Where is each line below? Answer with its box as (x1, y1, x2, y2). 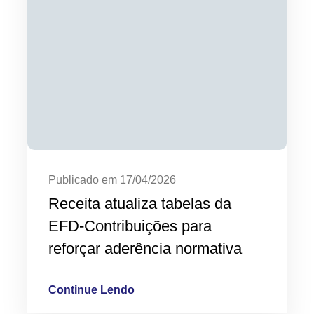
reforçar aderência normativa (48, 240, 242, 257)
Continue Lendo (48, 284, 135, 296)
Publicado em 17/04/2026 (48, 174, 176, 186)
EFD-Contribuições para (48, 217, 212, 235)
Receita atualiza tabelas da (48, 195, 231, 212)
